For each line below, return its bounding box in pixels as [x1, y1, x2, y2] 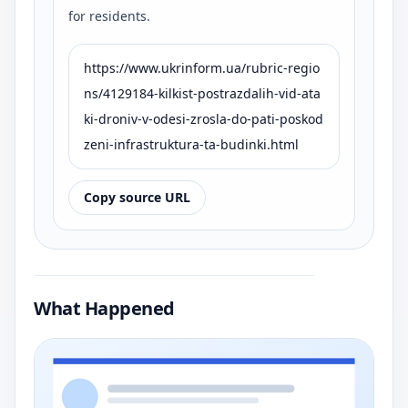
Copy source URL [84, 188, 190, 206]
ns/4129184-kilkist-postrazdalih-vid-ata [84, 84, 321, 102]
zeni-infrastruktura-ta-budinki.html [84, 135, 299, 153]
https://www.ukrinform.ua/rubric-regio [84, 58, 320, 76]
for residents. [68, 6, 150, 25]
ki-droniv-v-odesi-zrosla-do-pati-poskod [84, 109, 323, 127]
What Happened [34, 295, 175, 321]
